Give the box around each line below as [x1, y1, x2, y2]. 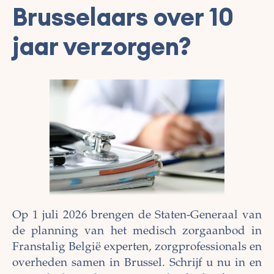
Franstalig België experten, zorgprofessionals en [12, 242, 262, 254]
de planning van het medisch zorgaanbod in [12, 226, 262, 238]
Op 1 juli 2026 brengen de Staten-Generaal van [12, 210, 262, 222]
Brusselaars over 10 [12, 1, 234, 32]
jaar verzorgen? [12, 31, 191, 62]
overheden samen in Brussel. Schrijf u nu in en [12, 257, 262, 270]
